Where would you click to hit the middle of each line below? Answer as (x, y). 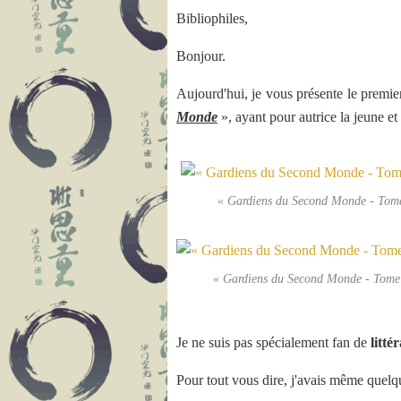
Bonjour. (201, 56)
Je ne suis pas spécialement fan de (273, 342)
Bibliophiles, (212, 18)
